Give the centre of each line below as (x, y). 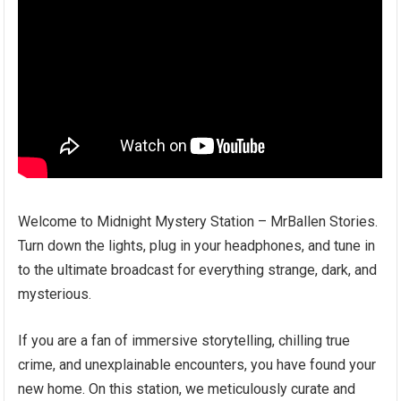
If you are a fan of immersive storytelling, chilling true (184, 340)
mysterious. (55, 294)
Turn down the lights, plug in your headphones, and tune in (197, 245)
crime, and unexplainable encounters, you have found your (197, 364)
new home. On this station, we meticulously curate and (187, 388)
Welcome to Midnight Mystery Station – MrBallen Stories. (198, 221)
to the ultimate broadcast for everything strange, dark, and (198, 269)
